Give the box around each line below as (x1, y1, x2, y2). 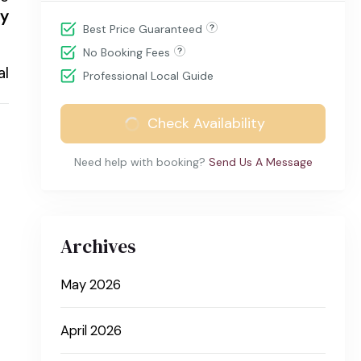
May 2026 (60, 276, 122, 293)
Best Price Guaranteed (83, 21, 203, 36)
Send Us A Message (208, 154, 313, 169)
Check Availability (147, 113, 265, 133)
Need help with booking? (73, 154, 205, 169)
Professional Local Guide (83, 68, 214, 83)
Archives (60, 232, 137, 259)
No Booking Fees (83, 44, 171, 60)
